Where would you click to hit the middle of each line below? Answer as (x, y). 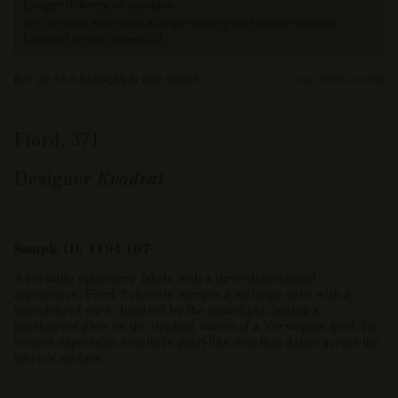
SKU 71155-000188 (340, 79)
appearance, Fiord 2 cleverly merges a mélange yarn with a (183, 294)
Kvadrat (131, 178)
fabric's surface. (60, 358)
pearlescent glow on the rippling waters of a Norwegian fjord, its (195, 326)
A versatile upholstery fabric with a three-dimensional (165, 278)
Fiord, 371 (57, 139)
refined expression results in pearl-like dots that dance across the (197, 342)
